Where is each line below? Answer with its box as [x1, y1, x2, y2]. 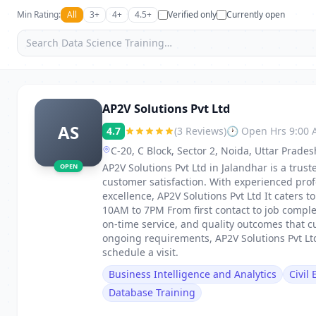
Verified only [168, 8, 217, 20]
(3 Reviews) [174, 124, 226, 138]
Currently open [226, 8, 285, 20]
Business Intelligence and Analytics [109, 267, 276, 281]
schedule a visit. [102, 245, 178, 259]
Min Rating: [17, 8, 61, 20]
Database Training [109, 286, 195, 299]
